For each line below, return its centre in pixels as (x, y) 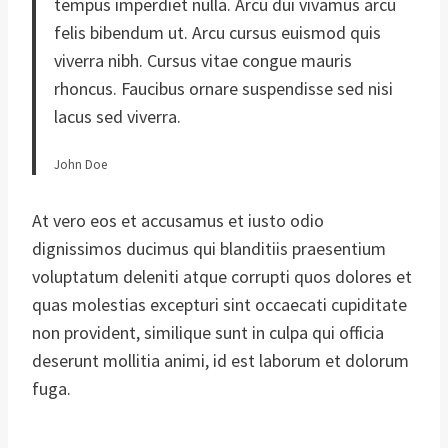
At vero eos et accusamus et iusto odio (178, 220)
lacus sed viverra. (117, 116)
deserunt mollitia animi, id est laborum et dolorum (220, 360)
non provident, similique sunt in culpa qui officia (208, 332)
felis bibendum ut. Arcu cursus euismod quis (217, 32)
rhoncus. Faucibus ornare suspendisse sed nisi (223, 88)
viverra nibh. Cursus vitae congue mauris (203, 60)
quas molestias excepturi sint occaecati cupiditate (219, 304)
